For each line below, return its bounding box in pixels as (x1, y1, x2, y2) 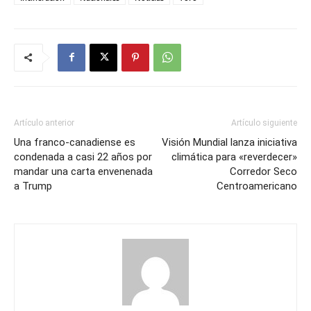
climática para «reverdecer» (171, 150, 297, 163)
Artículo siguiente (231, 117, 297, 128)
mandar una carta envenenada (14, 165, 153, 178)
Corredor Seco (230, 165, 297, 178)
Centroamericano (217, 179, 297, 192)
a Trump (14, 179, 52, 192)
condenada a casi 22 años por (14, 150, 152, 163)
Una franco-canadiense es (14, 135, 135, 149)
